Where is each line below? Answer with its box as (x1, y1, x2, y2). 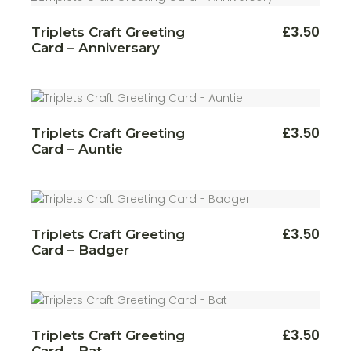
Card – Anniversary (31, 39, 161, 56)
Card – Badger (31, 241, 130, 258)
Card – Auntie (31, 140, 124, 157)
